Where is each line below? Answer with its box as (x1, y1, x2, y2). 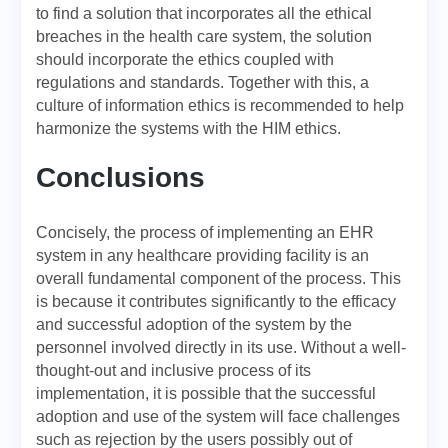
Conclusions (36, 162, 205, 193)
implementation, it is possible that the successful (36, 385, 376, 402)
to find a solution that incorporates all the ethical (36, 5, 372, 22)
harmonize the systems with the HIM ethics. (36, 120, 341, 137)
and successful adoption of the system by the (36, 316, 352, 333)
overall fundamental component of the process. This (36, 270, 401, 287)
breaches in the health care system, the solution (36, 28, 372, 45)
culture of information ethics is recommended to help (36, 97, 404, 114)
